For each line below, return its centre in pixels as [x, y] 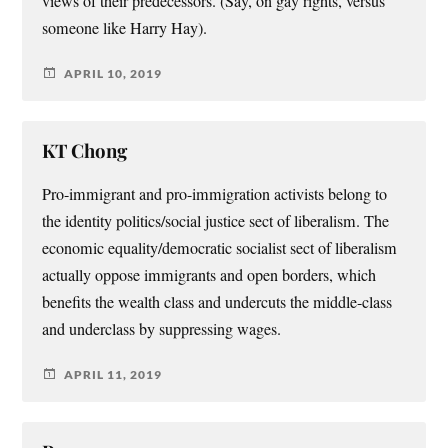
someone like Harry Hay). [125, 28]
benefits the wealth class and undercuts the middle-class [217, 302]
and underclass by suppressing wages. [162, 329]
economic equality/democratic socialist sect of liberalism [220, 248]
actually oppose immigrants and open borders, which [209, 275]
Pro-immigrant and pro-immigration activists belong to [215, 194]
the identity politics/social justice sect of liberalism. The [216, 221]
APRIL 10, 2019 [113, 73]
